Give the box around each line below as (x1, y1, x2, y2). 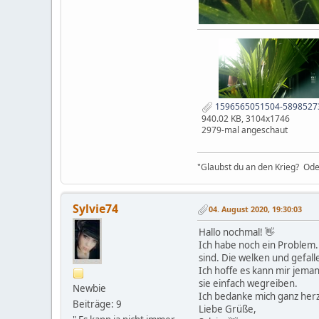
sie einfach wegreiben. (199, 276, 298, 290)
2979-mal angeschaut (202, 123, 288, 136)
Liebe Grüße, (199, 302, 256, 315)
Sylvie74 (73, 200, 118, 216)
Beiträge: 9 (73, 297, 122, 310)
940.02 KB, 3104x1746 (202, 112, 290, 125)
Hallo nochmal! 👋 (199, 225, 274, 239)
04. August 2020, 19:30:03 (209, 204, 302, 215)
